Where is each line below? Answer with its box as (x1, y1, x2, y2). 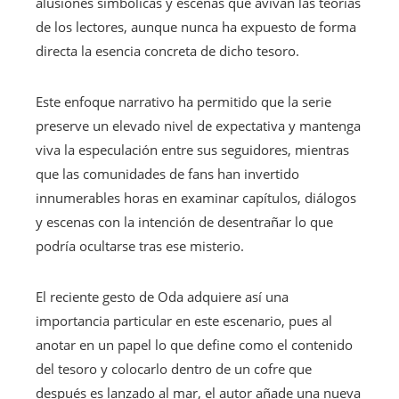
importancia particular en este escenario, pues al (36, 312, 332, 330)
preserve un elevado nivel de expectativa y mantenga (36, 117, 361, 135)
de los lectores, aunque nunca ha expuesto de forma (36, 18, 356, 37)
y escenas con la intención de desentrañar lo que (36, 213, 333, 232)
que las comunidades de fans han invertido (36, 165, 299, 183)
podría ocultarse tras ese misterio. (36, 237, 244, 256)
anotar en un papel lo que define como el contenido (36, 336, 353, 354)
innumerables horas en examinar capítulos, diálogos (36, 189, 356, 208)
